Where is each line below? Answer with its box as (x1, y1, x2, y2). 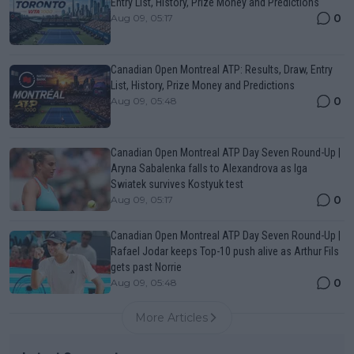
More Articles (135, 311, 208, 326)
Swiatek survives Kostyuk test (111, 178, 243, 191)
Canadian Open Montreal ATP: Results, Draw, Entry (111, 63, 333, 77)
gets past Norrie (111, 261, 182, 274)
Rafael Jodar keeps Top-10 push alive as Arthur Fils (111, 245, 339, 258)
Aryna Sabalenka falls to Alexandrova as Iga (111, 162, 307, 175)
